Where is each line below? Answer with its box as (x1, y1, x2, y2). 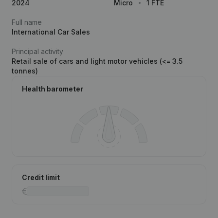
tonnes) (12, 67, 38, 75)
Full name (12, 18, 42, 26)
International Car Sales (12, 28, 90, 36)
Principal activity (12, 47, 63, 55)
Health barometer (22, 85, 83, 93)
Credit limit (22, 173, 60, 182)
